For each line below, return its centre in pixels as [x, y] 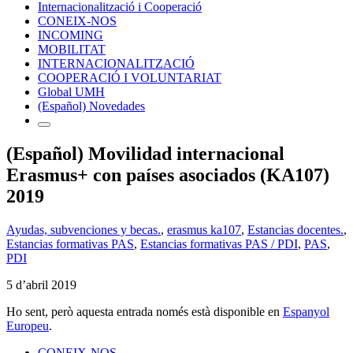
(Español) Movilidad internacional [145, 153]
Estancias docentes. [295, 229]
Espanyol [306, 311]
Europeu [28, 325]
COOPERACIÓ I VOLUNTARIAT [130, 77]
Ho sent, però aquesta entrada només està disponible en [145, 311]
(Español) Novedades [91, 106]
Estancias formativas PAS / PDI [219, 243]
